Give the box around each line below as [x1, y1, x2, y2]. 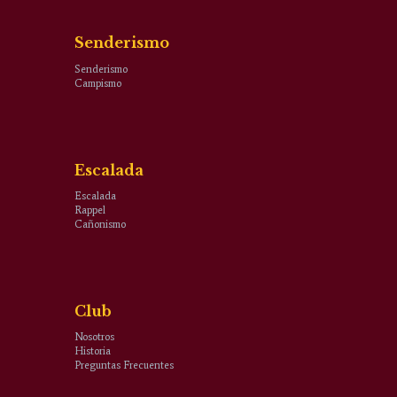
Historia [74, 344, 111, 357]
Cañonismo [74, 217, 126, 230]
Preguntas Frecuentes [74, 358, 174, 371]
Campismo [74, 76, 121, 90]
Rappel [74, 203, 105, 216]
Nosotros [74, 330, 114, 343]
